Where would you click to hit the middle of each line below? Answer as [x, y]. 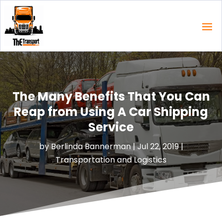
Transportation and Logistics [111, 160]
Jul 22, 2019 [158, 146]
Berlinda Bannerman [91, 146]
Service [111, 127]
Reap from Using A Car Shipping [111, 111]
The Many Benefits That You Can [111, 96]
